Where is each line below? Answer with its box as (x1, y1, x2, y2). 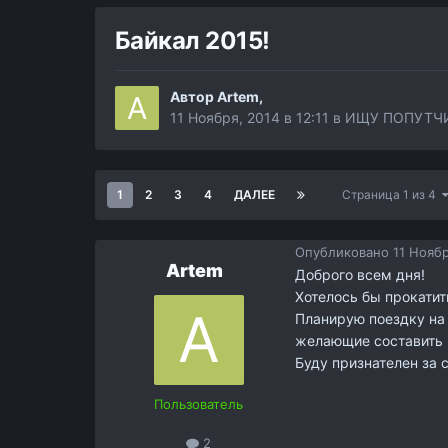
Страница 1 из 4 (341, 187, 442, 203)
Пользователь (154, 396, 244, 413)
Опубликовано (294, 243, 393, 260)
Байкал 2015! (114, 26, 271, 56)
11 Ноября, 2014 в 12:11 (169, 109, 329, 127)
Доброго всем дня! (294, 266, 425, 284)
